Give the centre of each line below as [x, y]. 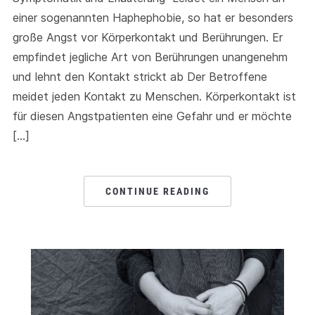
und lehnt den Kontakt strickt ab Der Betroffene [140, 77]
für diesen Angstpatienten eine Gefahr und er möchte [152, 116]
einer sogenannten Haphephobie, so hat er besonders [153, 18]
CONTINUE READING [157, 192]
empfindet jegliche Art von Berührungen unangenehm [150, 57]
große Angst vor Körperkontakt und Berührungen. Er [147, 38]
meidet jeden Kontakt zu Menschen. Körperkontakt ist [154, 97]
